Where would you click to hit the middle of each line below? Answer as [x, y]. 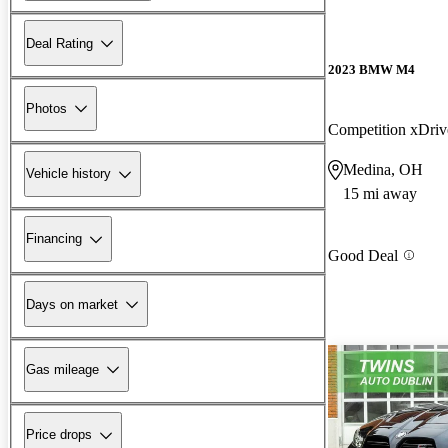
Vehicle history [68, 174]
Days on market [72, 304]
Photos [46, 108]
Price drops [59, 435]
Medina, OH [383, 169]
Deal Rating [59, 43]
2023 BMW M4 [371, 70]
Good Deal [363, 255]
